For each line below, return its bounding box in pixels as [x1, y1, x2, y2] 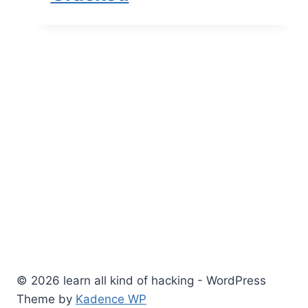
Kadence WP [76, 292, 146, 306]
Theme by [16, 292, 76, 306]
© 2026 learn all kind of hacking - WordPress [16, 274, 266, 287]
